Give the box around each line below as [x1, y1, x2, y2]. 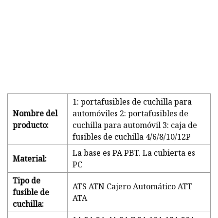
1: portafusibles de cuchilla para [73, 96, 192, 108]
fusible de [13, 187, 49, 198]
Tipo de [13, 175, 40, 186]
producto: [13, 120, 49, 131]
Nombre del [13, 108, 57, 119]
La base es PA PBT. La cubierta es [73, 147, 195, 159]
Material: [13, 153, 47, 164]
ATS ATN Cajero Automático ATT [73, 181, 192, 192]
